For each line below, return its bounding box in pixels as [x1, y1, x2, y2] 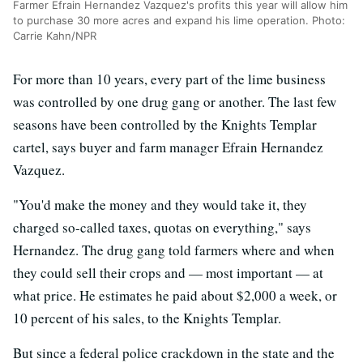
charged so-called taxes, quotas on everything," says [13, 218, 311, 237]
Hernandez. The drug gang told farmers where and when [13, 241, 335, 260]
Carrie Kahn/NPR [13, 29, 96, 43]
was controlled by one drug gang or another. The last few [13, 92, 336, 112]
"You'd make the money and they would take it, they [13, 195, 307, 215]
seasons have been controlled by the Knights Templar [13, 115, 317, 135]
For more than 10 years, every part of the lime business [13, 70, 326, 89]
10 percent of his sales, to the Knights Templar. [13, 309, 281, 328]
